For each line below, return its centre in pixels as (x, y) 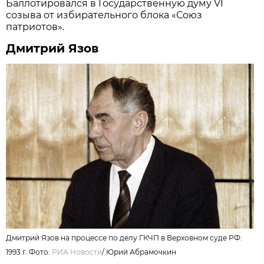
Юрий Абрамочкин (141, 252)
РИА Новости (77, 252)
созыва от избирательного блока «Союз (104, 15)
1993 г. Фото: (29, 252)
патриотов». (35, 27)
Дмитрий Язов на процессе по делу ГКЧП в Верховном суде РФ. (124, 237)
